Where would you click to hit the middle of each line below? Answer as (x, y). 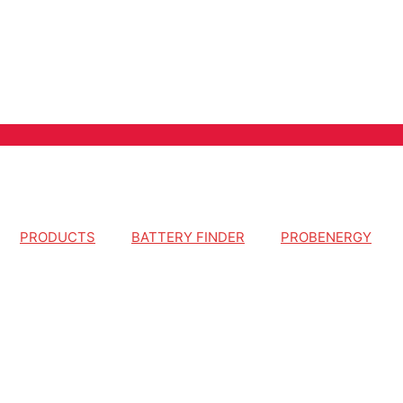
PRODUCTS (58, 237)
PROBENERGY (326, 237)
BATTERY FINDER (188, 237)
